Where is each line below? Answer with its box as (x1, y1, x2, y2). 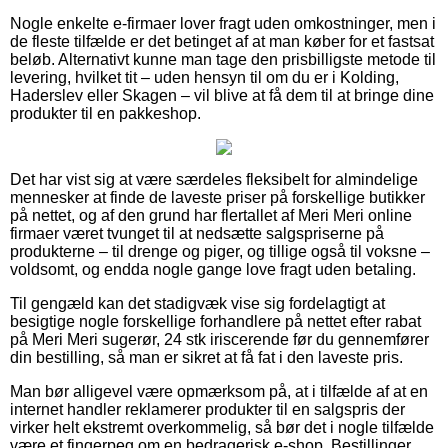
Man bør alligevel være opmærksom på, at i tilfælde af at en (10, 382, 428, 400)
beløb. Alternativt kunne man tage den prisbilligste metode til (10, 50, 436, 68)
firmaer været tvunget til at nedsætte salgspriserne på (10, 224, 384, 242)
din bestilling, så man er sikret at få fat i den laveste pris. (10, 348, 403, 366)
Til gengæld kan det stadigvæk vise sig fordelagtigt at (10, 294, 385, 312)
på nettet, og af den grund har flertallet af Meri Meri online (10, 206, 412, 224)
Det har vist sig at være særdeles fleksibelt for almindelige (10, 170, 418, 188)
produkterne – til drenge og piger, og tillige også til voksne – (10, 242, 430, 260)
